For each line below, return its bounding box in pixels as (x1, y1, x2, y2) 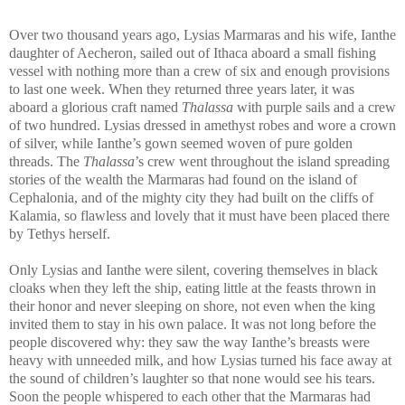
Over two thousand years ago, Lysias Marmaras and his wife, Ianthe (9, 26, 396, 42)
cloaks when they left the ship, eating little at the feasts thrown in (9, 279, 376, 296)
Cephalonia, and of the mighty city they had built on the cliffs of (9, 189, 373, 205)
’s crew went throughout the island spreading (135, 153, 390, 169)
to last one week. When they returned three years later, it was (9, 80, 354, 97)
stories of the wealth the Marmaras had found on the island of (9, 171, 357, 187)
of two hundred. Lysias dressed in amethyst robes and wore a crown (9, 117, 396, 133)
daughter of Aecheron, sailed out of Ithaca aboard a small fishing (9, 44, 376, 61)
